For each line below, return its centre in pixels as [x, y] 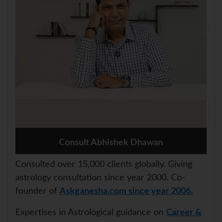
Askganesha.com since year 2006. [126, 192]
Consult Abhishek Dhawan [111, 143]
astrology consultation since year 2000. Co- [100, 178]
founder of [37, 192]
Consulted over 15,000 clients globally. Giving [104, 165]
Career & [184, 213]
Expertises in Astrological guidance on [91, 213]
